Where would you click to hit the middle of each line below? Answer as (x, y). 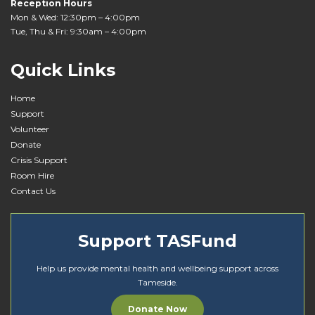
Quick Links (63, 70)
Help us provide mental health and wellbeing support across (157, 268)
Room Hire (32, 175)
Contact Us (33, 191)
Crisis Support (39, 160)
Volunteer (30, 129)
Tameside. (157, 282)
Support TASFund (157, 240)
